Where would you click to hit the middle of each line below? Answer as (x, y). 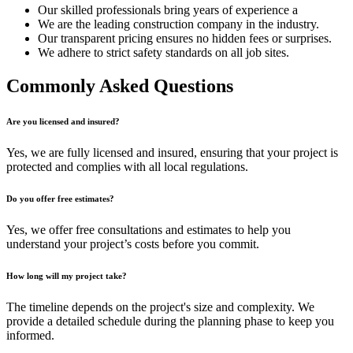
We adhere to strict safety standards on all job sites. (163, 53)
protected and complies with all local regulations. (127, 167)
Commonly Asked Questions (120, 86)
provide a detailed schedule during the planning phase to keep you (170, 321)
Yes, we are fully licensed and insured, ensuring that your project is (172, 153)
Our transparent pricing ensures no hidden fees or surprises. (185, 39)
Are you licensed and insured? (63, 122)
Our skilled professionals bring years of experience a (168, 10)
